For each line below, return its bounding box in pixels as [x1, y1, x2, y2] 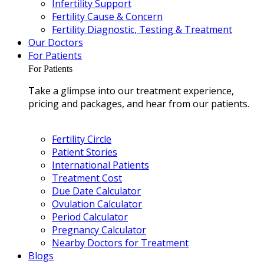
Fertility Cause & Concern [52, 10, 163, 23]
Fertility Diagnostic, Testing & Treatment [52, 23, 232, 36]
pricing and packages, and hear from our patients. [28, 97, 249, 110]
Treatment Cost [52, 171, 122, 184]
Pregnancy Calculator [52, 223, 146, 236]
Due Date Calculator [52, 184, 141, 197]
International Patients [52, 159, 149, 171]
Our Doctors [28, 36, 83, 49]
